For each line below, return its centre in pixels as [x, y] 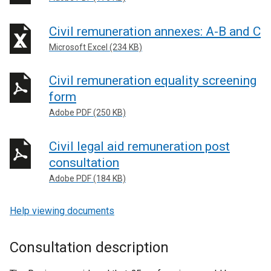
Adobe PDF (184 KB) [87, 178]
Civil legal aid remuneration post [139, 146]
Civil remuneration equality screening [153, 80]
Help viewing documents [62, 211]
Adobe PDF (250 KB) [87, 113]
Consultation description [89, 247]
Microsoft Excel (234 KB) [96, 47]
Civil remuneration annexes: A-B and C [155, 31]
